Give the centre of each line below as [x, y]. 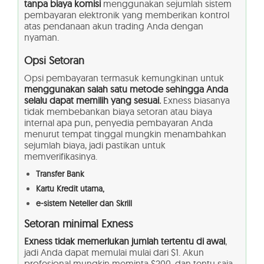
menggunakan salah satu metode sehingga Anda [126, 89]
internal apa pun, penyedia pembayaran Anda [118, 123]
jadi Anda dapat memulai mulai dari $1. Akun [114, 253]
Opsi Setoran [54, 61]
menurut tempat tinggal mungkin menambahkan [125, 134]
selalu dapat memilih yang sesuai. [93, 100]
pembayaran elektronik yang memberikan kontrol [127, 15]
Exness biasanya [195, 100]
